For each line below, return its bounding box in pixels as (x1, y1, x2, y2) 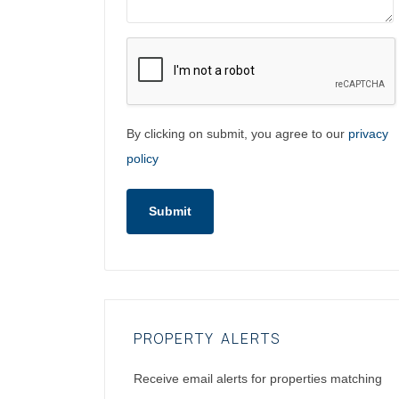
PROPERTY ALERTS (134, 328, 281, 348)
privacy (348, 126, 388, 141)
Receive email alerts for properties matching (134, 370, 382, 386)
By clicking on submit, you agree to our (126, 126, 348, 141)
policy (126, 151, 159, 166)
